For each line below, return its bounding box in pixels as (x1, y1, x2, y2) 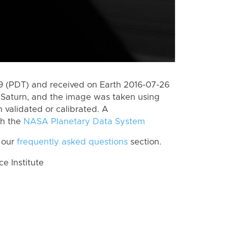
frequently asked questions (17, 138, 128, 147)
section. (128, 138, 161, 147)
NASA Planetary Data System (23, 117, 145, 126)
